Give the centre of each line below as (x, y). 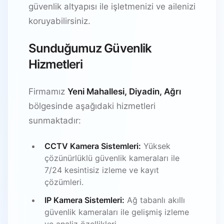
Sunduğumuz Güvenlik (90, 48)
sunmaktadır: (55, 120)
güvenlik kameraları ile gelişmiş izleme (117, 212)
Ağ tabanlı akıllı (155, 200)
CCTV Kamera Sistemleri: (93, 146)
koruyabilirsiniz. (59, 21)
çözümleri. (64, 182)
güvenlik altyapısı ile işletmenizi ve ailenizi (112, 6)
